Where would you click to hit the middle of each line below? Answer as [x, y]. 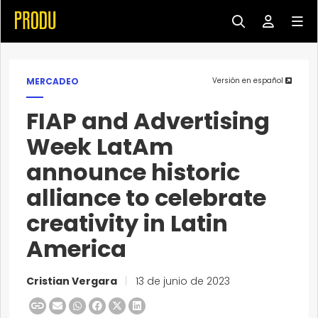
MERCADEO [53, 81]
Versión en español [249, 81]
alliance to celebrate [146, 198]
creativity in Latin [127, 223]
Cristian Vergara [73, 281]
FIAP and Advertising [148, 121]
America [76, 249]
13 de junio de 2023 [181, 281]
